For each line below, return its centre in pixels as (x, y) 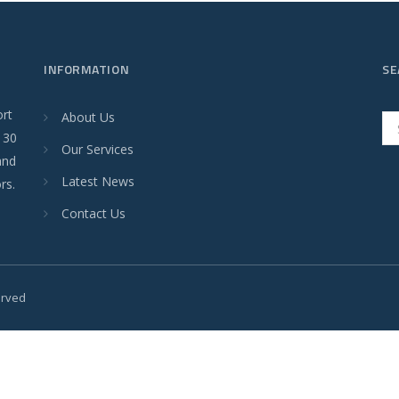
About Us (88, 118)
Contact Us (94, 214)
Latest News (98, 182)
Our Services (98, 150)
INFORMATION (87, 69)
